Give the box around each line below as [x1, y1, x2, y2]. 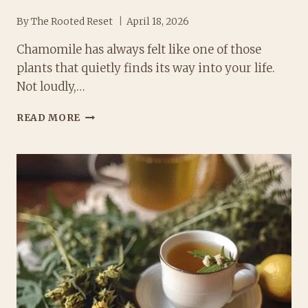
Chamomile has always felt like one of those [16, 42, 261, 58]
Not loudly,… [16, 79, 85, 95]
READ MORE [16, 112, 81, 124]
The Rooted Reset [31, 16, 113, 28]
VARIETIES [80, 195, 137, 208]
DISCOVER [80, 152, 135, 164]
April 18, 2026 [126, 16, 190, 28]
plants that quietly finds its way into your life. [16, 60, 275, 76]
